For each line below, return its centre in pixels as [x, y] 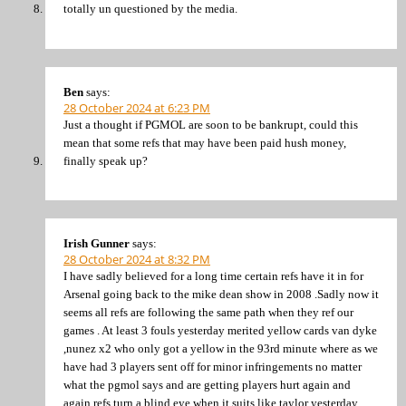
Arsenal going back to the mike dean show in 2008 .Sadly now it [221, 295]
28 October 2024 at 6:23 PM [137, 107]
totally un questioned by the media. [150, 9]
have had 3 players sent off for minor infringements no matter [213, 367]
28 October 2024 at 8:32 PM [137, 260]
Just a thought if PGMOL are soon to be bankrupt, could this [211, 124]
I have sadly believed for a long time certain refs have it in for [213, 276]
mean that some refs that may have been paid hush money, [205, 142]
